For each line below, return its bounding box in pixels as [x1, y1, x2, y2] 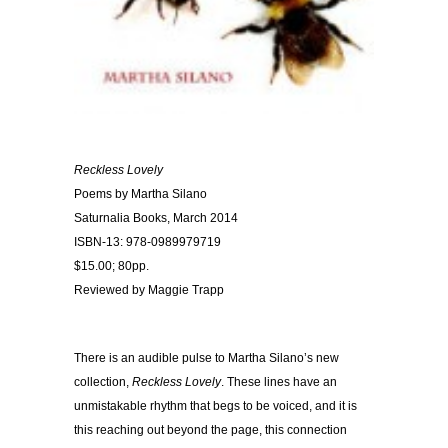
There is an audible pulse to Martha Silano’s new [74, 351, 339, 366]
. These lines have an [221, 375, 337, 390]
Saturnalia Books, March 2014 [74, 211, 238, 226]
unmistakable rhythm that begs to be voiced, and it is [74, 399, 357, 414]
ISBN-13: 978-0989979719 [74, 235, 221, 250]
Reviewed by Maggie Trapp [74, 283, 224, 298]
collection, [74, 375, 132, 390]
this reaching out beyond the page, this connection [74, 423, 347, 438]
